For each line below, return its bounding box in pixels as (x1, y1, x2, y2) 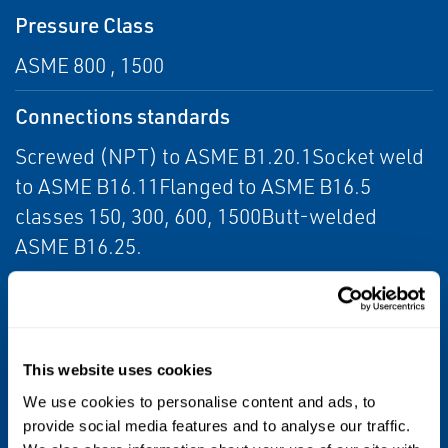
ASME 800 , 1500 (15, 52, 164, 78)
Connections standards (15, 102, 230, 129)
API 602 (15, 415, 83, 441)
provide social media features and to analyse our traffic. (23, 416, 411, 434)
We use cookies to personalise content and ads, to (23, 392, 376, 410)
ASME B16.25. (15, 233, 142, 259)
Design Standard (15, 374, 169, 401)
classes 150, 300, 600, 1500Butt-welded (15, 203, 377, 229)
